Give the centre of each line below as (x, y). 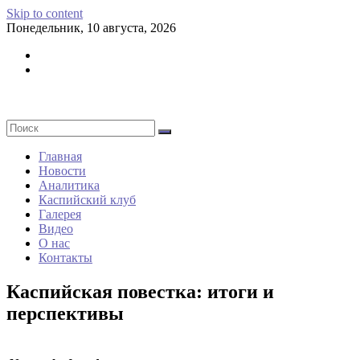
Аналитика (69, 185)
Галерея (60, 214)
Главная (60, 156)
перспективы (65, 313)
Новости (62, 170)
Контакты (65, 257)
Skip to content (45, 13)
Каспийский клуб (87, 199)
